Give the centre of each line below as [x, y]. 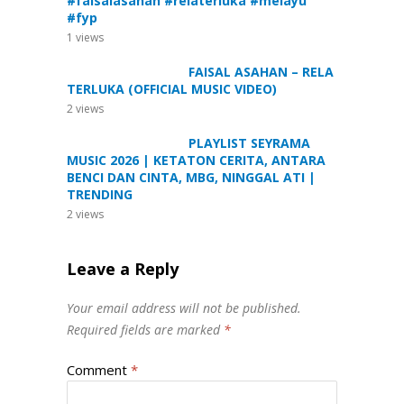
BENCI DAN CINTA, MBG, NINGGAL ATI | [191, 177]
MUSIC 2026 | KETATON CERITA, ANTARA [196, 160]
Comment [99, 370]
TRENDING [100, 194]
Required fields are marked [145, 330]
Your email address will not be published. [184, 308]
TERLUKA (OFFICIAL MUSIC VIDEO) [172, 89]
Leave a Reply [123, 269]
